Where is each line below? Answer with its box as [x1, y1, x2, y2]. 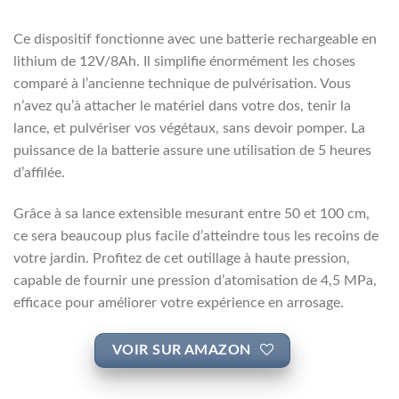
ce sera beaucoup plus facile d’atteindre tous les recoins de [13, 229, 379, 244]
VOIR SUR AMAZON [111, 343, 251, 357]
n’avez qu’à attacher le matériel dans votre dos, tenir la [13, 99, 351, 114]
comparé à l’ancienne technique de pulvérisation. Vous [13, 77, 351, 92]
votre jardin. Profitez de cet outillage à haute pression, [13, 251, 350, 266]
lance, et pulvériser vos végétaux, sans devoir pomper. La [13, 121, 365, 136]
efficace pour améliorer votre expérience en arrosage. [13, 296, 344, 311]
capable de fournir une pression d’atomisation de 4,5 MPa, [13, 273, 377, 289]
